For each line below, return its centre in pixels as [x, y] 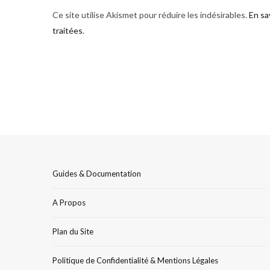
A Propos [69, 202]
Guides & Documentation [97, 173]
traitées [67, 30]
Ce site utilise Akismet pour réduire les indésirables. [151, 14]
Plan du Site [73, 231]
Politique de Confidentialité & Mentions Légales [135, 260]
